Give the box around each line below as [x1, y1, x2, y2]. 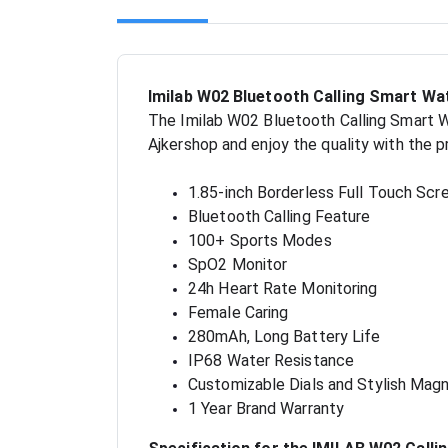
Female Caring [188, 303, 289, 323]
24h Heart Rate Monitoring [188, 279, 378, 299]
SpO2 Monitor [188, 255, 288, 275]
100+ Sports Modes [188, 231, 332, 251]
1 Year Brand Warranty [188, 399, 345, 419]
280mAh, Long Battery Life [188, 327, 381, 347]
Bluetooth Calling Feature [188, 207, 371, 227]
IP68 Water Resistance [188, 351, 355, 371]
